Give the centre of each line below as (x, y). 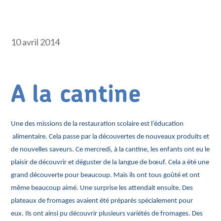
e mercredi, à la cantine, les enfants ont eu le (145, 150)
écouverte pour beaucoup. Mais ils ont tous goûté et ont (117, 175)
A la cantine (76, 95)
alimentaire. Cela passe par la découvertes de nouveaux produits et (110, 137)
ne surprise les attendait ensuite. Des (139, 188)
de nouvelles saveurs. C (45, 150)
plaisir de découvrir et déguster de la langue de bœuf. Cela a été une (110, 163)
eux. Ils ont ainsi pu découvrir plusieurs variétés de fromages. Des (107, 214)
